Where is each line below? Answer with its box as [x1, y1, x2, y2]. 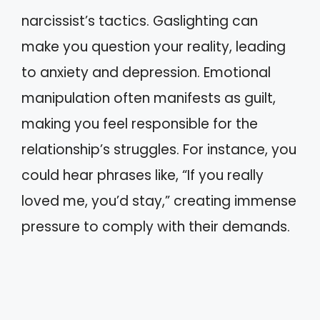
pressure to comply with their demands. [21, 216, 290, 236]
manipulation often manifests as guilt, [21, 88, 276, 108]
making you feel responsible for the [21, 114, 258, 134]
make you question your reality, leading [21, 36, 286, 56]
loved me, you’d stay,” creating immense [21, 191, 296, 211]
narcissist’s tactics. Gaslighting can [21, 11, 258, 31]
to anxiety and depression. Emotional [21, 62, 271, 82]
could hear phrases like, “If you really [21, 165, 264, 185]
